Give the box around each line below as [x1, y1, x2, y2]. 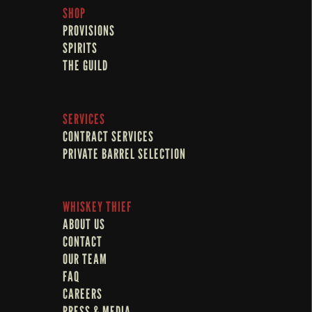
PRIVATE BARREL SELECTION [63, 145, 186, 162]
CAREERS [63, 285, 102, 302]
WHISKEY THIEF [63, 198, 132, 215]
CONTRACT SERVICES [63, 127, 154, 145]
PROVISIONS [63, 22, 115, 40]
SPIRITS [63, 40, 97, 57]
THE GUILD [63, 57, 108, 75]
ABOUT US [63, 215, 105, 233]
